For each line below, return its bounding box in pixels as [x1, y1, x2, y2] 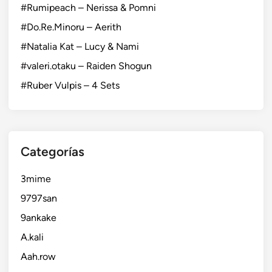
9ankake [21, 211, 56, 223]
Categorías [21, 143, 84, 159]
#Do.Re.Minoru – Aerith [21, 21, 121, 33]
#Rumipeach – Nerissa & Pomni [21, 1, 156, 13]
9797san [21, 192, 57, 204]
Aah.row [21, 250, 56, 262]
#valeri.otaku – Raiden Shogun [21, 59, 152, 72]
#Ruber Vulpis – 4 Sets [21, 79, 120, 91]
